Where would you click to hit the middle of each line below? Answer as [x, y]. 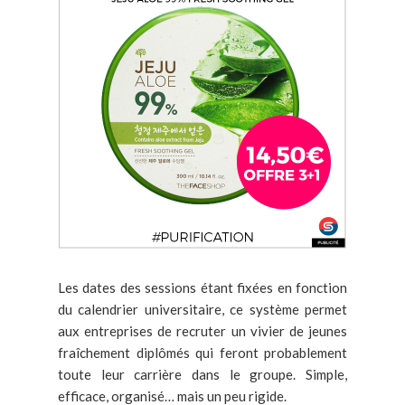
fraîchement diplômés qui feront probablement [202, 352]
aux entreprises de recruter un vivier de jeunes [202, 330]
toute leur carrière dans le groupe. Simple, [202, 374]
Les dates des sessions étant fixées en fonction [202, 287]
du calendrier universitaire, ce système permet [202, 309]
